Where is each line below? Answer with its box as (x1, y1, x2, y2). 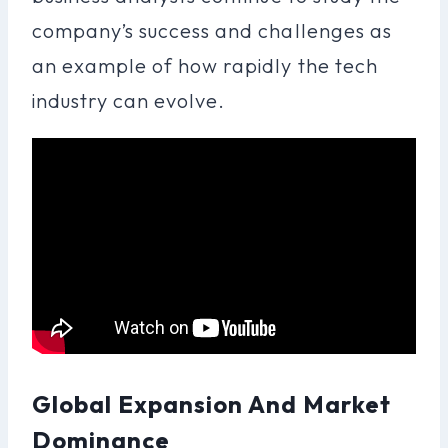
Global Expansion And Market (32, 388, 392, 419)
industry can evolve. (32, 87, 226, 113)
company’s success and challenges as (32, 17, 392, 43)
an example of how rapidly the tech (32, 52, 378, 78)
